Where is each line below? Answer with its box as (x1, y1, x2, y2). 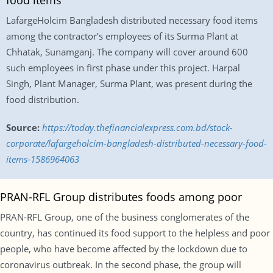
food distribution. (6, 93, 79, 105)
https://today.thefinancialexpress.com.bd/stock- (42, 121, 233, 133)
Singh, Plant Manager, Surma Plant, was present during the (6, 77, 252, 90)
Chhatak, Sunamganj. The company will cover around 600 (6, 46, 248, 58)
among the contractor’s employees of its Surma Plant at (6, 30, 238, 42)
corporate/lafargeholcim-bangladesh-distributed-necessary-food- (6, 137, 267, 149)
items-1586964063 (6, 153, 79, 165)
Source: (6, 121, 40, 133)
